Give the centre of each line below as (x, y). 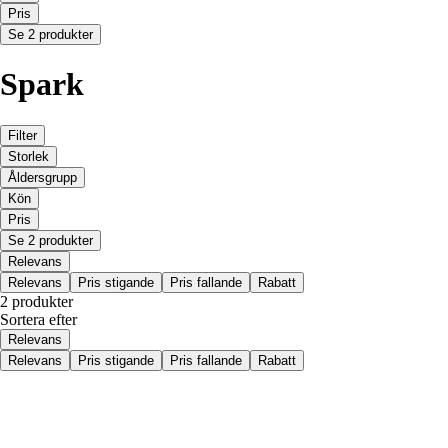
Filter (22, 135)
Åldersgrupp (42, 177)
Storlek (28, 156)
